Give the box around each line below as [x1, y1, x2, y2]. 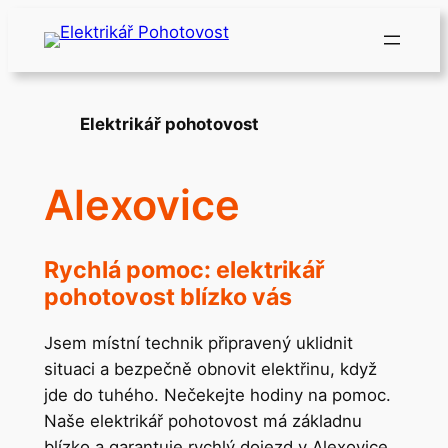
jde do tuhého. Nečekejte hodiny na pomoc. [43, 385, 391, 406]
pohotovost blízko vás [43, 282, 292, 311]
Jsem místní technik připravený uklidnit [43, 333, 353, 354]
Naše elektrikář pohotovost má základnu [43, 411, 362, 432]
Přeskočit [7, 10, 81, 30]
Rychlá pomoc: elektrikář [43, 255, 324, 284]
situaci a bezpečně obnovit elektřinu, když [43, 359, 377, 380]
